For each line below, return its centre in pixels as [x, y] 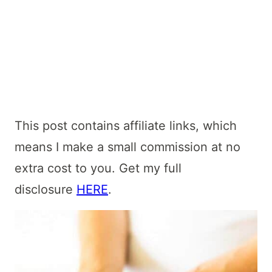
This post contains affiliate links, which [126, 126]
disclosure [46, 190]
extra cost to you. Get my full [98, 168]
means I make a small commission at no [127, 147]
